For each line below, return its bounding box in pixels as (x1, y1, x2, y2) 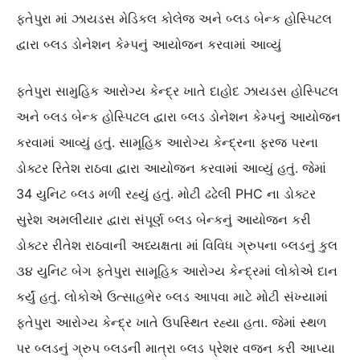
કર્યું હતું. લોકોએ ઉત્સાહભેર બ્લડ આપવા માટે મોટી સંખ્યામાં (16, 288, 328, 305)
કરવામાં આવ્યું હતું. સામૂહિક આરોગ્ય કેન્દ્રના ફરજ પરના (16, 134, 318, 151)
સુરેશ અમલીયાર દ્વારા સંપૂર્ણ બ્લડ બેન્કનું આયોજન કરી (16, 211, 311, 228)
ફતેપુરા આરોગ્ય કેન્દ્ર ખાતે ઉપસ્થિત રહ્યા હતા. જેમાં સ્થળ (16, 314, 326, 331)
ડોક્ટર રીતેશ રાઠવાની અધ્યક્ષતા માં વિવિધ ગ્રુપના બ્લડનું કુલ (16, 237, 337, 254)
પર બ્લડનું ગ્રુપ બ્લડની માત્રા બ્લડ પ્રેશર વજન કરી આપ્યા (16, 340, 335, 357)
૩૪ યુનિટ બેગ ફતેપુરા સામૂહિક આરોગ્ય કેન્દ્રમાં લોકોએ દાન (16, 263, 337, 280)
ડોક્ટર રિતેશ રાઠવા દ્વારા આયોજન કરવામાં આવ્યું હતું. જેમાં (16, 160, 326, 177)
